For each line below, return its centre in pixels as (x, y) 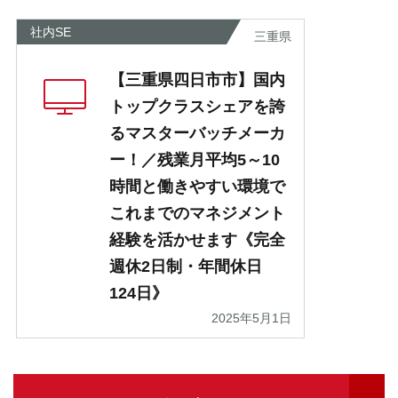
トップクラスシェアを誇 (197, 107)
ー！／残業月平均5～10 (195, 160)
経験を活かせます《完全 (197, 240)
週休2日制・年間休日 (186, 267)
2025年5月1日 (251, 318)
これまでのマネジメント (197, 214)
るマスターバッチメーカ (197, 134)
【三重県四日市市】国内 (197, 80)
